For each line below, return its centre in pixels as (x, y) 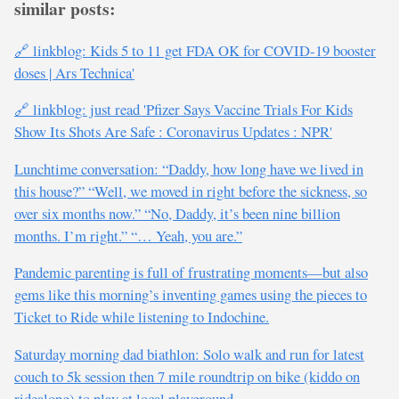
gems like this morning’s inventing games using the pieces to (191, 295)
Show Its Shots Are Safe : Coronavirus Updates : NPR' (173, 132)
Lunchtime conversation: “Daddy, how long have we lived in (189, 168)
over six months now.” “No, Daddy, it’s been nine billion (177, 213)
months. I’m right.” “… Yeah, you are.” (128, 235)
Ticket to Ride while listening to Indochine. (142, 317)
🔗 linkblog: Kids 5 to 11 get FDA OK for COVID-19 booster (195, 50)
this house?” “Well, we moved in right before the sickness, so (191, 191)
